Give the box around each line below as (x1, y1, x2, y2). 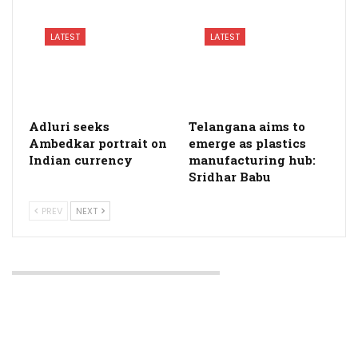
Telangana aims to (189, 118, 305, 135)
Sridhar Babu (189, 169, 271, 185)
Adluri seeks (29, 118, 109, 135)
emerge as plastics (189, 135, 306, 152)
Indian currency (29, 152, 133, 169)
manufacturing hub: (189, 152, 316, 169)
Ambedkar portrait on (29, 135, 167, 152)
